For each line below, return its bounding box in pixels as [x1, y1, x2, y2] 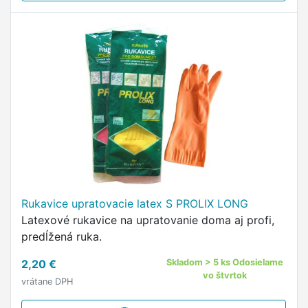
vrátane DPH [21, 276, 73, 287]
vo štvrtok [203, 270, 247, 280]
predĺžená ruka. [21, 230, 102, 243]
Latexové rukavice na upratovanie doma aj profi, [21, 213, 274, 227]
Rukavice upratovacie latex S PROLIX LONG [21, 197, 248, 210]
